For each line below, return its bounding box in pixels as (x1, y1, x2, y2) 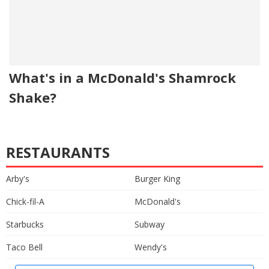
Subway (134, 218, 165, 230)
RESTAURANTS (6, 142, 110, 162)
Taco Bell (6, 241, 43, 253)
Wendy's (134, 241, 167, 253)
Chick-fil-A (6, 195, 44, 207)
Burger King (134, 172, 180, 184)
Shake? (9, 88, 56, 106)
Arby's (6, 172, 29, 184)
